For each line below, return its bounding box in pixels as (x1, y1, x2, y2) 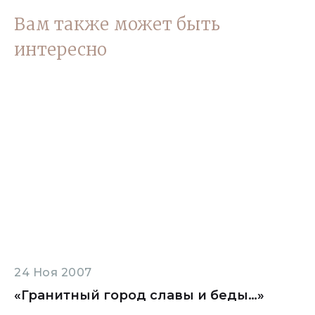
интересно (14, 39, 108, 60)
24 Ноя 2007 (14, 266, 92, 279)
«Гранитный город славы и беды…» (14, 288, 264, 303)
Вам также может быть (14, 13, 220, 35)
